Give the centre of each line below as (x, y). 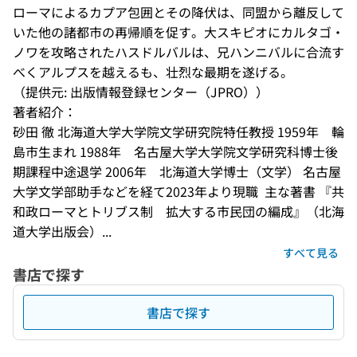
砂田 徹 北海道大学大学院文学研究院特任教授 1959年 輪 (178, 131)
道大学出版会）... (62, 231)
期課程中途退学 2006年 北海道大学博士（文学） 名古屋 (177, 171)
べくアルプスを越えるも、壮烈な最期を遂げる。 (153, 72)
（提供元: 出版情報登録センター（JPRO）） (141, 92)
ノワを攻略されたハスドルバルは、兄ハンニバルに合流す (178, 52)
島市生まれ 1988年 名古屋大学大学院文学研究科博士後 (175, 151)
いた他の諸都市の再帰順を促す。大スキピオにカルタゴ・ (178, 32)
